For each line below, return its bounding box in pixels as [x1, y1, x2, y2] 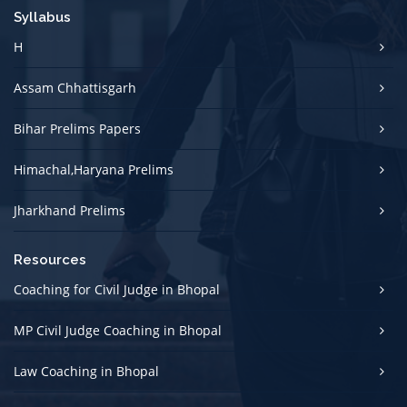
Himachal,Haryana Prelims [14, 161, 174, 178]
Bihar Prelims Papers [14, 120, 141, 137]
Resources [14, 252, 86, 268]
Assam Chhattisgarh [14, 79, 136, 96]
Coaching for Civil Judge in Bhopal [14, 281, 220, 298]
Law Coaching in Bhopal [14, 362, 159, 380]
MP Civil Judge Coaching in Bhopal [14, 322, 222, 339]
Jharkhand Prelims [14, 202, 125, 219]
